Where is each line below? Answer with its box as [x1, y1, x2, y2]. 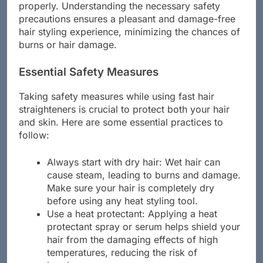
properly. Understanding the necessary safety [19, 10, 220, 22]
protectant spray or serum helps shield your [47, 231, 240, 243]
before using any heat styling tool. [47, 205, 198, 217]
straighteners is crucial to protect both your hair [19, 113, 230, 126]
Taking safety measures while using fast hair [19, 100, 214, 113]
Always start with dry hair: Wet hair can [47, 166, 220, 178]
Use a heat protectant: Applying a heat [47, 218, 217, 230]
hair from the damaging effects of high [47, 244, 218, 256]
